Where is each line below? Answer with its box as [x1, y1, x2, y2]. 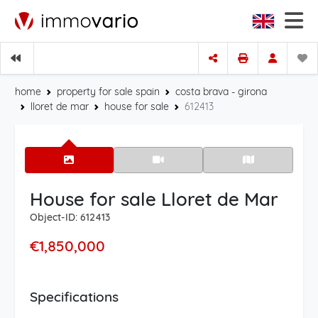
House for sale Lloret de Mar [30, 187, 278, 210]
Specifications [30, 287, 119, 305]
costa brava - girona [175, 85, 267, 98]
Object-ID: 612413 [30, 210, 110, 224]
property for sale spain [57, 85, 160, 98]
